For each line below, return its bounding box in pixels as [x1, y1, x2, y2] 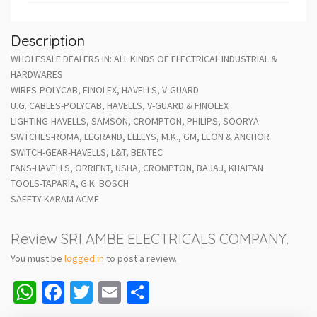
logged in [64, 251, 104, 265]
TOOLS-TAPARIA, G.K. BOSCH [11, 176, 129, 190]
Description [11, 31, 85, 50]
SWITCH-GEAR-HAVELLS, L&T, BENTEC [11, 145, 163, 158]
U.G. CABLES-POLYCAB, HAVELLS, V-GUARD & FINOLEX [11, 98, 229, 112]
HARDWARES [11, 67, 63, 81]
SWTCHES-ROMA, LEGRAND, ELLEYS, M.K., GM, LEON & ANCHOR [11, 129, 270, 143]
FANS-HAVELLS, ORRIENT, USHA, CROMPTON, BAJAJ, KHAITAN [11, 161, 263, 174]
